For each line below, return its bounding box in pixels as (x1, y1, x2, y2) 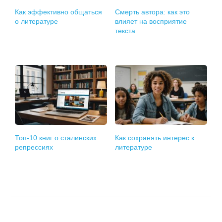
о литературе (15, 17, 58, 26)
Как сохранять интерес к (115, 134, 195, 142)
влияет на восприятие (115, 17, 187, 26)
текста (115, 27, 136, 35)
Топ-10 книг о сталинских (15, 134, 97, 142)
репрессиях (15, 143, 54, 152)
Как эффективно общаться (15, 8, 103, 16)
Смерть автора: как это (115, 8, 190, 16)
